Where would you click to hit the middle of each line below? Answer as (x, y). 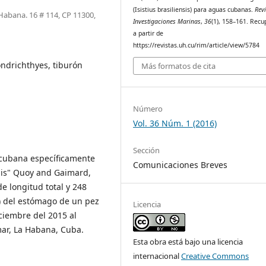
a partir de (148, 33)
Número (148, 108)
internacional (157, 256)
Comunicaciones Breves (180, 164)
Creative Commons (215, 256)
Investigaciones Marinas (167, 21)
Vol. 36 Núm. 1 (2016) (175, 123)
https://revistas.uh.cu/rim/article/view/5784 (197, 45)
